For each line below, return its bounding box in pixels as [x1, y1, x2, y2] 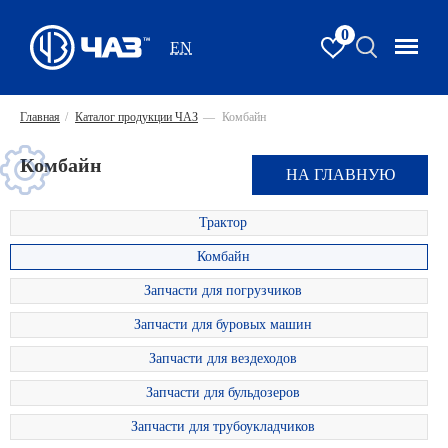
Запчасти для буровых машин [134, 317, 312, 332]
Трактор [199, 215, 247, 230]
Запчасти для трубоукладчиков [131, 419, 315, 434]
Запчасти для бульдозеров [146, 385, 300, 400]
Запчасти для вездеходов [149, 351, 297, 366]
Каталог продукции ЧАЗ [75, 110, 198, 124]
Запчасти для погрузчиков [144, 283, 302, 298]
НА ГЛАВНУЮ [285, 166, 395, 183]
